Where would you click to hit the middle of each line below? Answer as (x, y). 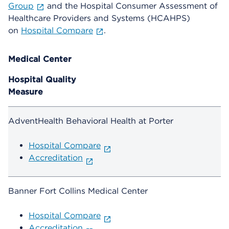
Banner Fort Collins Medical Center (78, 191)
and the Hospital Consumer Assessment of (131, 6)
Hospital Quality (42, 80)
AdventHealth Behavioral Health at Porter (91, 121)
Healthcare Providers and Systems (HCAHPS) (99, 18)
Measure (26, 92)
